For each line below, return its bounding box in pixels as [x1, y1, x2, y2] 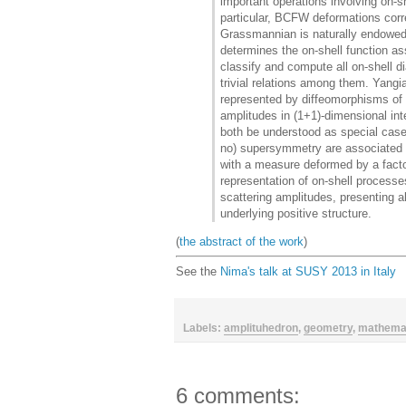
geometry [304, 321, 353, 334]
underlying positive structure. [220, 206, 372, 220]
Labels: [183, 321, 224, 334]
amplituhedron [224, 321, 298, 334]
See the [176, 264, 220, 278]
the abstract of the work [179, 234, 304, 248]
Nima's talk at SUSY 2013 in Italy [220, 264, 396, 278]
